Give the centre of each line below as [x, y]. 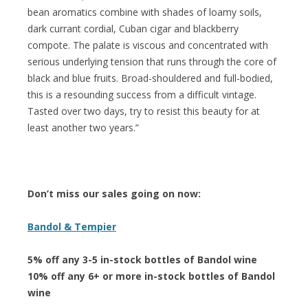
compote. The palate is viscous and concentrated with [148, 45]
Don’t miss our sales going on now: [114, 193]
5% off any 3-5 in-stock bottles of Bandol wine [142, 259]
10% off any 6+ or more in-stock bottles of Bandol [151, 276]
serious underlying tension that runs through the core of [152, 61]
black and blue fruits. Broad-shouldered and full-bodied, [150, 78]
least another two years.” [83, 127]
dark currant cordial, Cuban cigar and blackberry [133, 28]
